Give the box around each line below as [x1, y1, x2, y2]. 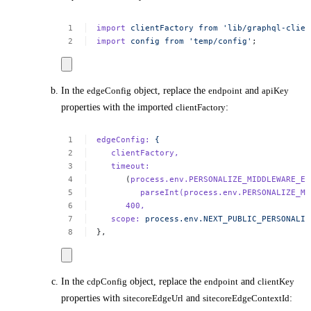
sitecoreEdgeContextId [203, 292, 289, 303]
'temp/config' [189, 36, 253, 47]
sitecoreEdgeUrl [123, 292, 183, 303]
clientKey [258, 276, 294, 287]
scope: [111, 214, 141, 224]
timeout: [111, 161, 151, 171]
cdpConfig [87, 276, 127, 287]
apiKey [262, 85, 289, 96]
